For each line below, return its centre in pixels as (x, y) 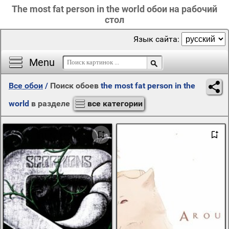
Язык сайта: (157, 39)
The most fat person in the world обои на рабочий (114, 9)
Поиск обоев (75, 86)
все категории (115, 104)
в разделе (51, 104)
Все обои (26, 86)
